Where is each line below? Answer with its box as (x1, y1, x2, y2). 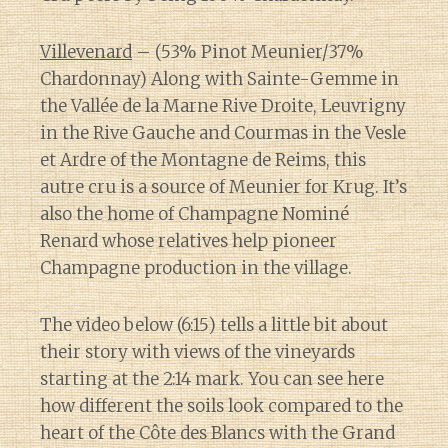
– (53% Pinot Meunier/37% (132, 40, 364, 63)
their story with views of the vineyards (40, 340, 355, 363)
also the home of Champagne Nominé (40, 202, 349, 225)
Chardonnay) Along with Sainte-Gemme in (40, 67, 399, 90)
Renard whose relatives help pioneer (40, 229, 337, 252)
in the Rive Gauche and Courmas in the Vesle (40, 121, 406, 144)
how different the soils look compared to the (40, 394, 403, 417)
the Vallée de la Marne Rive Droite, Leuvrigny (40, 94, 406, 117)
